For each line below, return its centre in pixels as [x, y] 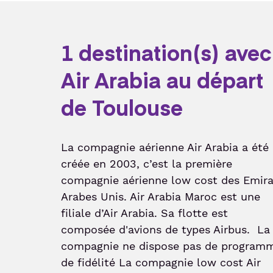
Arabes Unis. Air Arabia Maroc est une [161, 196]
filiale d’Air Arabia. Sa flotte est [144, 213]
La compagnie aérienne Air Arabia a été [165, 147]
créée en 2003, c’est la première [147, 163]
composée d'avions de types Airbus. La [165, 229]
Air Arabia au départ [162, 79]
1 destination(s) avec [166, 51]
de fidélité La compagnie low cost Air [161, 262]
